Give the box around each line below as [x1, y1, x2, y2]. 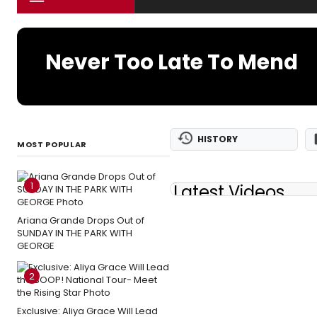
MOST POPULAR [17, 139, 87, 150]
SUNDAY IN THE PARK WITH [17, 226, 132, 240]
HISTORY [197, 133, 238, 145]
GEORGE [17, 239, 54, 253]
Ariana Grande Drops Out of [17, 214, 144, 227]
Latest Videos [173, 180, 284, 204]
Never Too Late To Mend [45, 47, 298, 76]
